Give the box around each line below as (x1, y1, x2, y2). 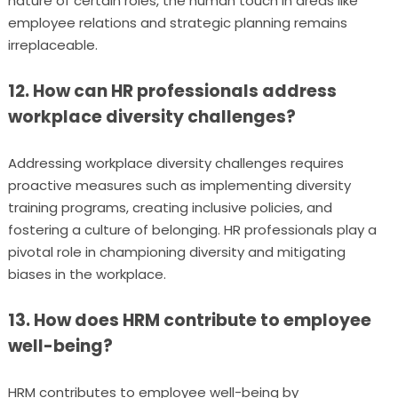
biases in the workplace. (7, 265, 166, 283)
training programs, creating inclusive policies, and (7, 198, 332, 217)
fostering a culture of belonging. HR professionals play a (7, 220, 377, 239)
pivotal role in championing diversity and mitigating (7, 243, 346, 261)
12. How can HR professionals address (7, 79, 337, 103)
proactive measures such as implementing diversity (7, 176, 351, 195)
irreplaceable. (7, 36, 98, 54)
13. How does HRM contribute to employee (7, 308, 371, 332)
